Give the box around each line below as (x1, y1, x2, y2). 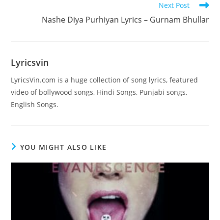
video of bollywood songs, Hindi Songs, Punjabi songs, (11, 87, 188, 97)
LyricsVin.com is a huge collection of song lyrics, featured (11, 75, 198, 85)
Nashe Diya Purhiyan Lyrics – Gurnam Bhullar (41, 14, 209, 26)
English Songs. (11, 100, 59, 110)
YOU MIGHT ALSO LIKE (20, 142, 107, 152)
